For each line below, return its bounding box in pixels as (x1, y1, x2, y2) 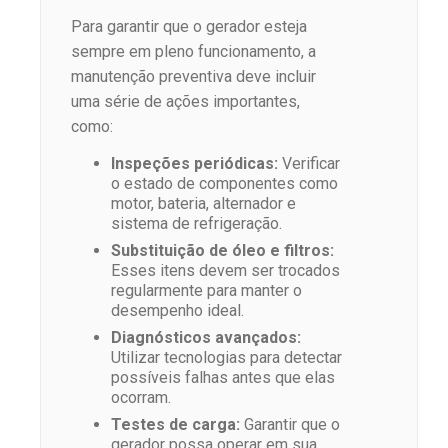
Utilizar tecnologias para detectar (111, 347, 342, 367)
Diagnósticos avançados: (111, 327, 301, 347)
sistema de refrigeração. (111, 213, 282, 233)
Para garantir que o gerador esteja (71, 16, 307, 36)
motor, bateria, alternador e (111, 193, 296, 213)
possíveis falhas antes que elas (111, 367, 335, 387)
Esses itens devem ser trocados (111, 260, 340, 280)
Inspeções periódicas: (111, 153, 278, 173)
